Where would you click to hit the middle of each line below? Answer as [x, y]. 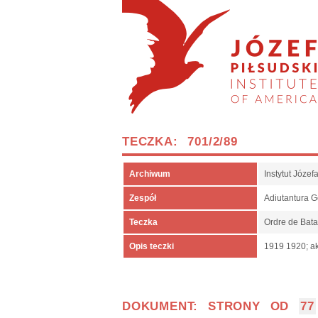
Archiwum [150, 174]
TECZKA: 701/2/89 [180, 142]
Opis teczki [152, 246]
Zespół [143, 198]
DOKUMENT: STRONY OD [210, 306]
